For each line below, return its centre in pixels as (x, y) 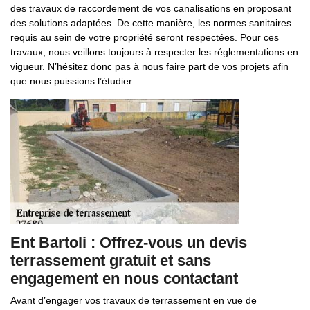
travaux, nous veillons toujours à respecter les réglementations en (154, 52)
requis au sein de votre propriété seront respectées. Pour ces (145, 37)
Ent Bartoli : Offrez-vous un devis (129, 243)
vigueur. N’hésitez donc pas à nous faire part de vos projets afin (149, 66)
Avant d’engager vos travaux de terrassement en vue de (134, 300)
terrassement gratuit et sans (111, 261)
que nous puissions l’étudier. (72, 81)
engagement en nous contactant (124, 279)
